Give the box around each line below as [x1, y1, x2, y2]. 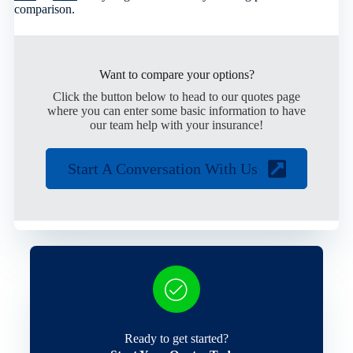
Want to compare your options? [98, 67, 255, 81]
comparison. [13, 2, 75, 16]
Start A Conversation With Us [67, 159, 258, 177]
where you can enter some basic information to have [47, 103, 306, 117]
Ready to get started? [124, 331, 229, 345]
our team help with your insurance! [90, 117, 263, 132]
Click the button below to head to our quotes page [53, 89, 300, 103]
